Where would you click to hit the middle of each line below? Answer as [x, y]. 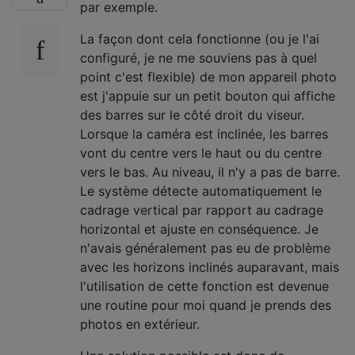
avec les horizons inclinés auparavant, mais [210, 267]
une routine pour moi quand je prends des [206, 305]
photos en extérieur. [140, 324]
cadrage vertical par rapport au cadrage [202, 210]
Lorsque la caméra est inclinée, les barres [204, 134]
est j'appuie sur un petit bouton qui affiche [208, 96]
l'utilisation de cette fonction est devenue [204, 286]
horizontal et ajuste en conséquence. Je [199, 229]
